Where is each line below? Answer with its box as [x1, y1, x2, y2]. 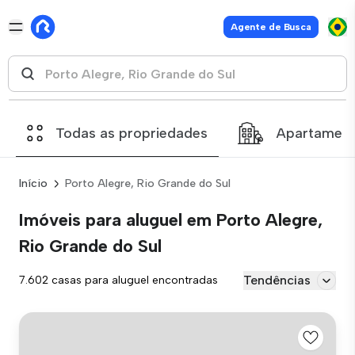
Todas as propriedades [55, 124, 208, 142]
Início [19, 177, 48, 190]
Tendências [243, 273, 311, 288]
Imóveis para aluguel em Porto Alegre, [19, 209, 323, 231]
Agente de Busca [230, 21, 311, 32]
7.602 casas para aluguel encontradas [19, 273, 218, 287]
